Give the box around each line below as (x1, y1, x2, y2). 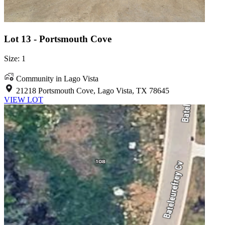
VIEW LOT (4, 95, 43, 104)
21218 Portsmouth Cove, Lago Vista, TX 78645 (16, 86, 169, 95)
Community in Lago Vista (16, 74, 98, 83)
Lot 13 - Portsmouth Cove (4, 34, 111, 45)
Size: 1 (4, 54, 26, 63)
